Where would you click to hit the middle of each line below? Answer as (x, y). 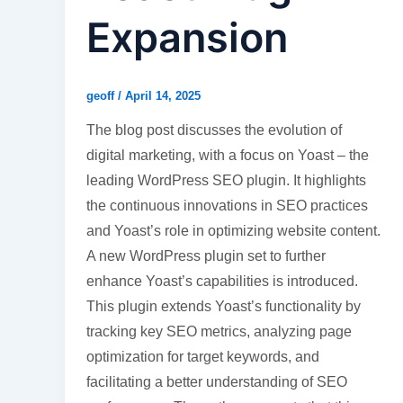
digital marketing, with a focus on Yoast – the (228, 156)
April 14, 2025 (163, 95)
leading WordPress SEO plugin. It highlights (226, 181)
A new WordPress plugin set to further (206, 256)
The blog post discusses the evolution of (214, 130)
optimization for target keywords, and (203, 357)
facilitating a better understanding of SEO (217, 382)
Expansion (187, 37)
